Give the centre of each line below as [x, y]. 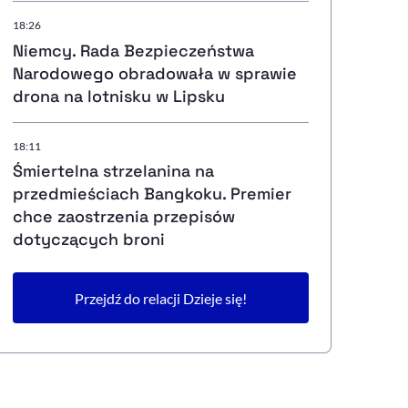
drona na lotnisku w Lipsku [118, 96]
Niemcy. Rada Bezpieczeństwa [133, 50]
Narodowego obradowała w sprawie [154, 73]
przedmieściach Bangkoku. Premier [152, 194]
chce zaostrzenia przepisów [123, 217]
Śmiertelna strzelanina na [113, 171]
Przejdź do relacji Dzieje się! [160, 298]
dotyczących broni [88, 240]
